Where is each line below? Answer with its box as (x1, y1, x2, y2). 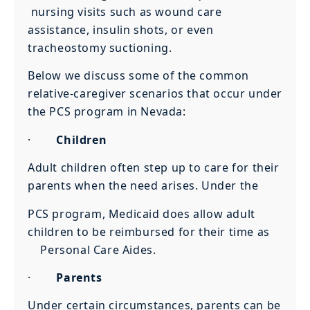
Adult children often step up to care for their (28, 160, 280, 176)
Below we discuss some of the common (28, 68, 250, 84)
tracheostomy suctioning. (28, 40, 172, 55)
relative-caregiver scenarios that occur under (28, 86, 283, 102)
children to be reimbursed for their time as (28, 224, 280, 239)
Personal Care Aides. (28, 241, 156, 257)
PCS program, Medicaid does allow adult (28, 206, 255, 221)
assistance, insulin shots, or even (28, 22, 214, 37)
